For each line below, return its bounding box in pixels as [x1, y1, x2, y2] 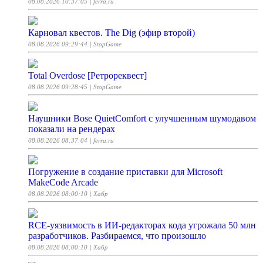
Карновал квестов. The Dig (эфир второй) [28, 28, 195, 38]
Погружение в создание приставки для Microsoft [28, 167, 222, 177]
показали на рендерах [28, 124, 115, 134]
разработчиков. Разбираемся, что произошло [28, 231, 206, 241]
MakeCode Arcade [28, 177, 98, 188]
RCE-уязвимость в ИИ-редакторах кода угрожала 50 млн [28, 220, 256, 231]
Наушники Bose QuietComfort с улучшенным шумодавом [28, 113, 256, 124]
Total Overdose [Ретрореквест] [28, 70, 147, 81]
